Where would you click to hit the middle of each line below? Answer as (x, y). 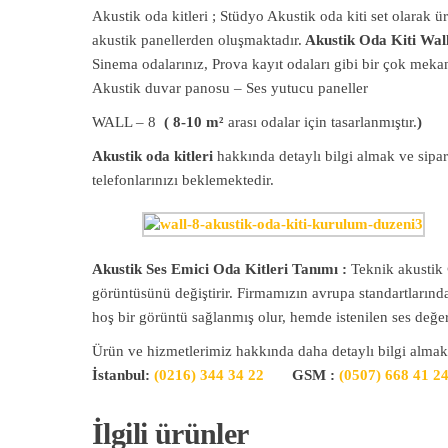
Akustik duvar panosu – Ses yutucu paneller (230, 87)
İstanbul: (123, 374)
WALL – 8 (126, 121)
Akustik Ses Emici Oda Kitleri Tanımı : (219, 268)
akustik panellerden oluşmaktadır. (197, 39)
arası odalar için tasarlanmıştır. (322, 121)
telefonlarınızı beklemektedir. (183, 179)
